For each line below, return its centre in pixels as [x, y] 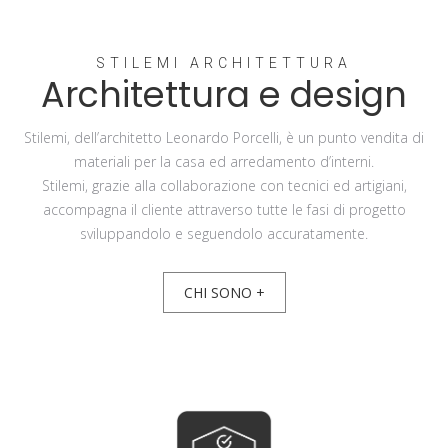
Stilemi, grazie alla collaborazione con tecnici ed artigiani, [224, 185]
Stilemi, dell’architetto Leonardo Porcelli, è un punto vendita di [224, 137]
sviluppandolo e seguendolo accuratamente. [224, 233]
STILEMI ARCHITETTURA [224, 62]
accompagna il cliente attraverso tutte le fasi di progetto [224, 209]
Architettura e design [224, 95]
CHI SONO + [224, 292]
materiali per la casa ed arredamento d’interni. [224, 161]
